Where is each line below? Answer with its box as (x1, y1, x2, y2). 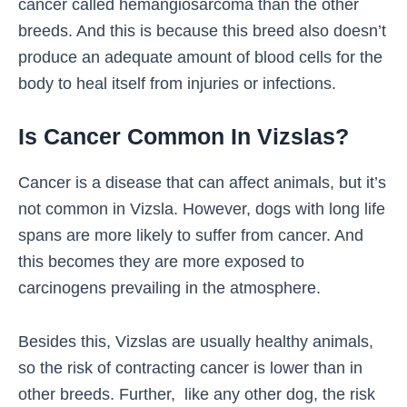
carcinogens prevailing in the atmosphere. (18, 278, 321, 298)
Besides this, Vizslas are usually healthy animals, (18, 331, 373, 351)
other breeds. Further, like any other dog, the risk (18, 383, 375, 403)
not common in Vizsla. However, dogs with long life (18, 199, 385, 219)
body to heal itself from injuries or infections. (18, 74, 336, 94)
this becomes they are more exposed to (18, 252, 304, 272)
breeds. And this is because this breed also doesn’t (18, 21, 386, 41)
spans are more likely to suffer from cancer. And (18, 225, 363, 245)
